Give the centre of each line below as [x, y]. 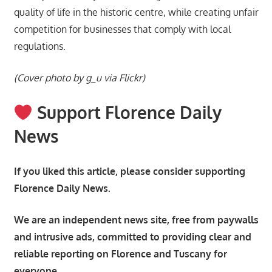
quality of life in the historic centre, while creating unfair [136, 12]
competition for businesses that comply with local [122, 29]
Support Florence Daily [127, 112]
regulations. [39, 46]
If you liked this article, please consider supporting [129, 171]
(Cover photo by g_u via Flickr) [79, 77]
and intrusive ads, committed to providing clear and [132, 236]
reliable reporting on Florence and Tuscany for [120, 253]
